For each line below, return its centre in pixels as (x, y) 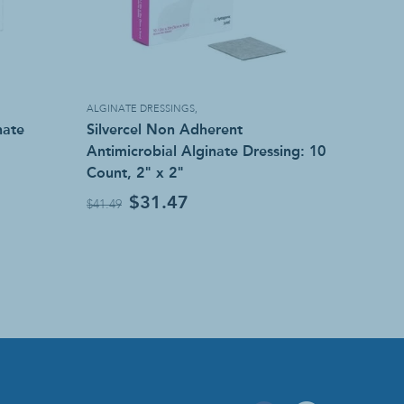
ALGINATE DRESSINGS (140, 110)
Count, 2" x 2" (135, 173)
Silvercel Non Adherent (164, 130)
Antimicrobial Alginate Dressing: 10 (206, 151)
